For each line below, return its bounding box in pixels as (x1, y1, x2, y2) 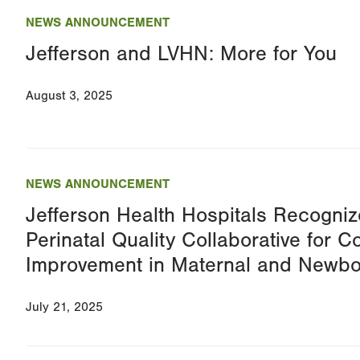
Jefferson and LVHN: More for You (26, 42, 337, 67)
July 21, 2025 (26, 300, 103, 315)
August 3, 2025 (26, 88, 112, 104)
